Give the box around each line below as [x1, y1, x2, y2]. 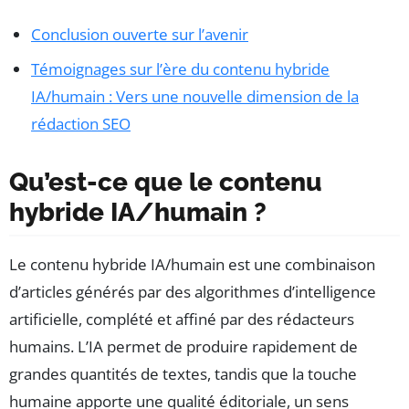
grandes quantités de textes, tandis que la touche [9, 362, 357, 384]
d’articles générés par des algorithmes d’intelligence [9, 280, 376, 302]
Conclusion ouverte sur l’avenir [31, 23, 248, 45]
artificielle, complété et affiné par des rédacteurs [9, 308, 354, 330]
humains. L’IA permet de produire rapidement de [9, 335, 358, 357]
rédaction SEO [31, 112, 131, 134]
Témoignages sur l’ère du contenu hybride [31, 58, 330, 79]
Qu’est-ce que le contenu [9, 166, 322, 197]
